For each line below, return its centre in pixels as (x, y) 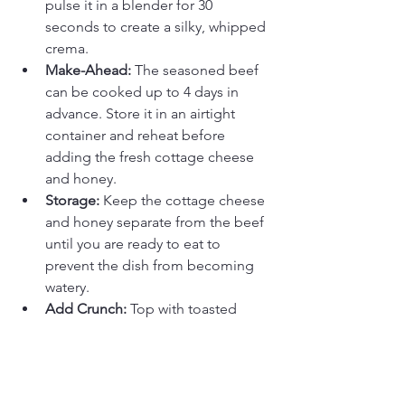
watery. (67, 287)
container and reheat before (137, 136)
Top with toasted (184, 309)
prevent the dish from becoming (151, 266)
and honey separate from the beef (156, 222)
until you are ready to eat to (135, 244)
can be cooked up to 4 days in (144, 92)
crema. (67, 49)
